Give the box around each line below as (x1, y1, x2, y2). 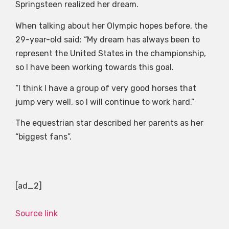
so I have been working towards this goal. (15, 62, 174, 72)
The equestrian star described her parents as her (15, 118, 203, 128)
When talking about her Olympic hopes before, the (15, 20, 208, 31)
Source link (15, 208, 58, 218)
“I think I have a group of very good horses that (15, 83, 196, 93)
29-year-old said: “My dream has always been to (15, 34, 200, 44)
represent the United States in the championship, (15, 48, 206, 58)
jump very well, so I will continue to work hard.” (15, 97, 194, 107)
